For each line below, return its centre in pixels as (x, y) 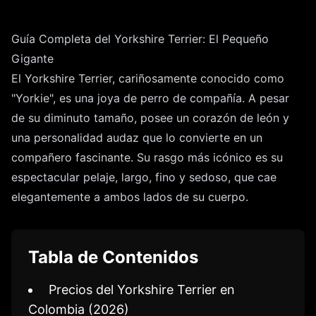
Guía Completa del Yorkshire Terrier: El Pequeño (140, 39)
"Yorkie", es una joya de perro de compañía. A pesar (150, 98)
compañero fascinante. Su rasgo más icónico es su (147, 158)
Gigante (32, 59)
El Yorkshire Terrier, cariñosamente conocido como (148, 79)
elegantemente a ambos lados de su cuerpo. (130, 197)
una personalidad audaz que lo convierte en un (137, 138)
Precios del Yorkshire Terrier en (142, 290)
